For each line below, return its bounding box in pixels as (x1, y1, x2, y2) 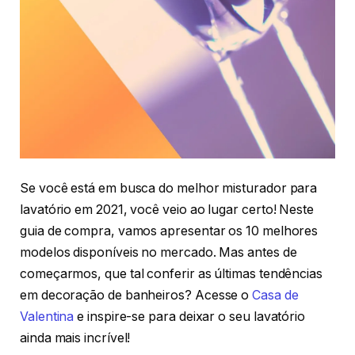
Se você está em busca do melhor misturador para (20, 181, 318, 197)
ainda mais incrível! (20, 330, 131, 346)
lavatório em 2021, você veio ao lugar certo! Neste (20, 202, 315, 218)
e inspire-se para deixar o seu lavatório (74, 309, 306, 325)
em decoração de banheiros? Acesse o (20, 288, 253, 303)
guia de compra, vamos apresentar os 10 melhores (20, 223, 319, 239)
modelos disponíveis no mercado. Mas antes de (20, 245, 297, 261)
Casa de (252, 288, 299, 303)
